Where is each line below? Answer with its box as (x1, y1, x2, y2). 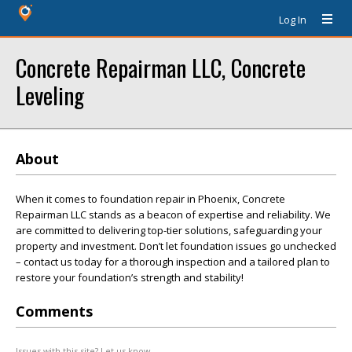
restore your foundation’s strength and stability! (16, 270, 244, 284)
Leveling (16, 78, 84, 112)
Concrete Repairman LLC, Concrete (16, 50, 306, 84)
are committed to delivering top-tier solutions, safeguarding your (16, 223, 322, 237)
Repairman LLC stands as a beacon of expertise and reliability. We (16, 207, 331, 222)
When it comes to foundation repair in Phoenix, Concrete (16, 192, 285, 206)
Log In (279, 13, 306, 27)
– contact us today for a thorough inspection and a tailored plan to (16, 255, 330, 269)
